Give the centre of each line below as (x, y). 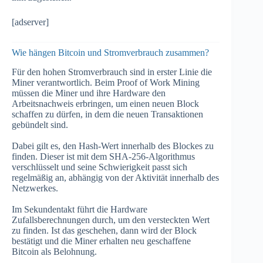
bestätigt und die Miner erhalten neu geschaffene (101, 241)
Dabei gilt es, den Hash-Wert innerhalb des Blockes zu (113, 146)
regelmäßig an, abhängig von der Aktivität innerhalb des (115, 177)
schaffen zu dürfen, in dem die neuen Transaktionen (107, 114)
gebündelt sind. (40, 124)
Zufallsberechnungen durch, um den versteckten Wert (111, 220)
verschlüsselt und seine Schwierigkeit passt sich (100, 167)
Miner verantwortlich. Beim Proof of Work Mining (106, 82)
